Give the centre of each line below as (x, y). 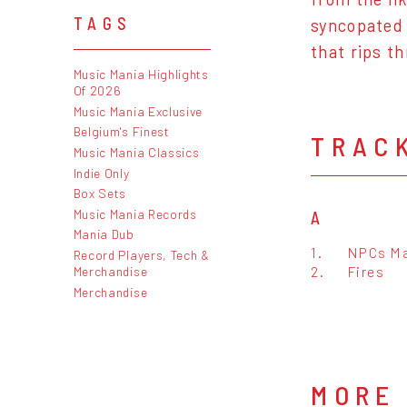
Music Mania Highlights (141, 74)
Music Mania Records (135, 213)
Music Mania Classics (136, 152)
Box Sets (100, 194)
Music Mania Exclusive (138, 111)
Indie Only (101, 173)
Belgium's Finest (121, 132)
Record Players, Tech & (141, 254)
